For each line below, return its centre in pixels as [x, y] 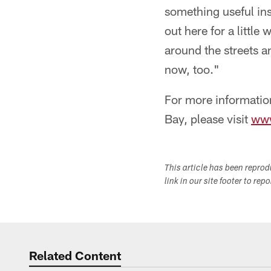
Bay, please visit [208, 119]
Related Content [75, 255]
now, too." [192, 69]
